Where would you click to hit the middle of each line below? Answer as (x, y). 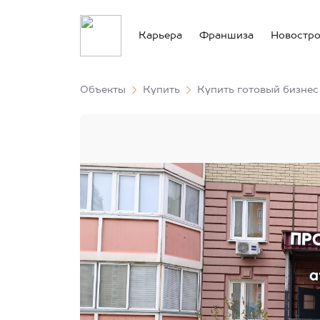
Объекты (103, 90)
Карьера (160, 36)
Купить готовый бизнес (258, 90)
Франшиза (226, 36)
